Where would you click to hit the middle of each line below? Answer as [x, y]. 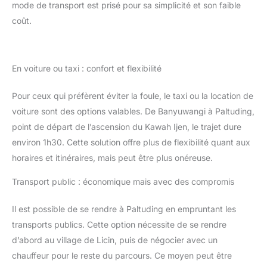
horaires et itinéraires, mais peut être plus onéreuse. [112, 157]
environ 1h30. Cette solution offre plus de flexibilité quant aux [131, 142]
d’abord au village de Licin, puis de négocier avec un [115, 240]
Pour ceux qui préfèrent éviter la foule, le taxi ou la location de [133, 95]
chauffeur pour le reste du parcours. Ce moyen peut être [122, 255]
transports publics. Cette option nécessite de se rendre [119, 224]
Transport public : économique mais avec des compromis [123, 181]
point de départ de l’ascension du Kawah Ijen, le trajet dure [127, 126]
